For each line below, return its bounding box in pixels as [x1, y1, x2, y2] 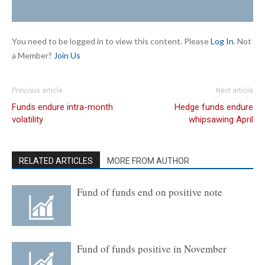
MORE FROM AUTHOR [107, 156, 189, 166]
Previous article [12, 86, 63, 95]
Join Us [54, 50, 80, 60]
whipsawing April [189, 114, 253, 125]
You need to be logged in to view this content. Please [12, 36, 211, 46]
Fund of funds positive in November [77, 242, 227, 256]
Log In [211, 36, 234, 46]
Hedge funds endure [174, 102, 253, 112]
